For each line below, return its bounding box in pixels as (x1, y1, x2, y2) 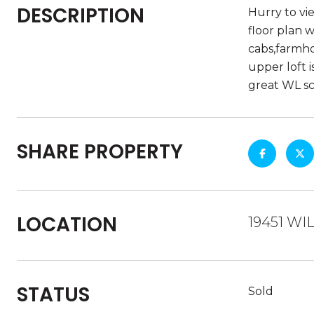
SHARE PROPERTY (17, 138, 183, 165)
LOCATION (17, 211, 117, 238)
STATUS (17, 281, 90, 308)
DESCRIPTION (17, 2, 144, 29)
